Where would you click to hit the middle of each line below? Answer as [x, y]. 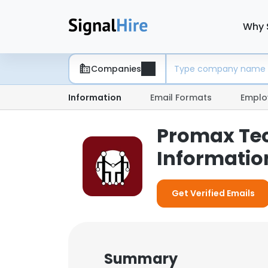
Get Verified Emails [213, 193]
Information [95, 98]
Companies [116, 68]
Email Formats [181, 98]
